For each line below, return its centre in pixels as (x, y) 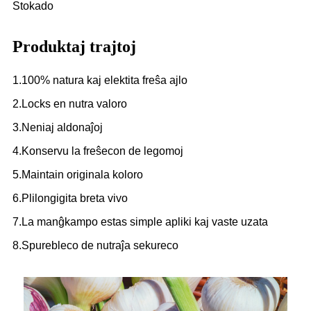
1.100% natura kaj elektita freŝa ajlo (100, 81)
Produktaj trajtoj (74, 47)
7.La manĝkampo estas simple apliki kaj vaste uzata (140, 222)
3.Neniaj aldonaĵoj (58, 128)
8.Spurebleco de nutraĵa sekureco (95, 246)
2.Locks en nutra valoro (70, 104)
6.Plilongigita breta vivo (70, 199)
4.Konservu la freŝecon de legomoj (98, 151)
